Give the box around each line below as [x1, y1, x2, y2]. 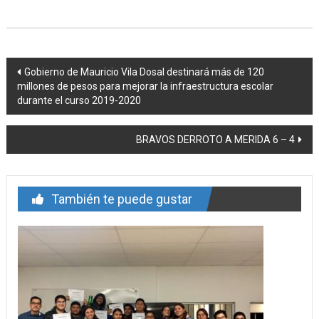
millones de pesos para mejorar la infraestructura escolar [16, 80, 273, 92]
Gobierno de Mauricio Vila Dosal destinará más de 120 [23, 66, 264, 78]
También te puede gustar [51, 191, 192, 206]
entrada [5, 108, 73, 132]
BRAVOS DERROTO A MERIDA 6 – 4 [136, 133, 296, 145]
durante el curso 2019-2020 [16, 94, 141, 106]
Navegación [5, 57, 108, 81]
